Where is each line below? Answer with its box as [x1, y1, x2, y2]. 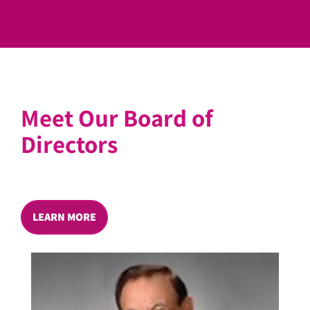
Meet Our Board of [21, 101, 213, 134]
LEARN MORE [33, 209, 96, 224]
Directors [21, 127, 118, 160]
